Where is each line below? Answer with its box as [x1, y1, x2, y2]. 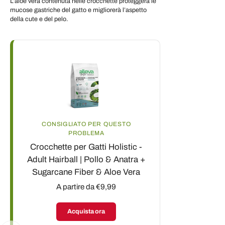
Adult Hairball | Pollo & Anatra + [27, 154, 146, 164]
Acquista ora [67, 207, 105, 215]
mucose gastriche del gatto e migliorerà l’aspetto [10, 6, 147, 14]
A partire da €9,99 [56, 182, 117, 191]
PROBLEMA [68, 129, 104, 137]
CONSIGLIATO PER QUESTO [42, 120, 131, 128]
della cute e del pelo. [10, 15, 68, 23]
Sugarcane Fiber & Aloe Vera [32, 167, 141, 177]
